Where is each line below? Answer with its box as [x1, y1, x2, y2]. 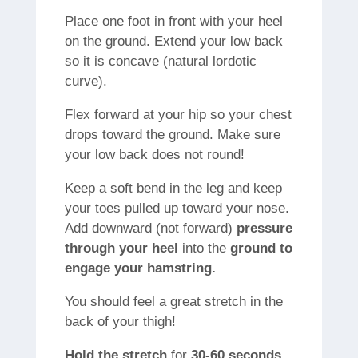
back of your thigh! [64, 314, 176, 330]
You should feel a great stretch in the [64, 294, 283, 310]
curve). [64, 74, 107, 89]
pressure [236, 221, 292, 237]
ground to [225, 241, 292, 257]
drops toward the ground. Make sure [64, 127, 280, 143]
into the [181, 241, 226, 257]
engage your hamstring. [64, 261, 216, 276]
